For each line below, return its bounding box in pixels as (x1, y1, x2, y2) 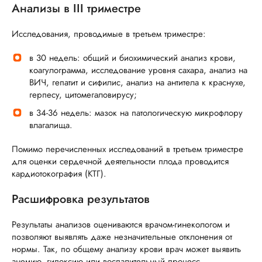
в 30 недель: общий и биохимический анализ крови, (29, 51, 236, 65)
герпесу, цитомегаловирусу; (29, 88, 137, 102)
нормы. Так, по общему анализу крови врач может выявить (12, 243, 241, 256)
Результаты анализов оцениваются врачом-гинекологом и (12, 218, 230, 232)
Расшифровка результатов (12, 191, 150, 208)
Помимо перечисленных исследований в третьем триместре (12, 143, 243, 156)
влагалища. (29, 119, 73, 132)
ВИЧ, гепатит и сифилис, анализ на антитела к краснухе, (29, 76, 246, 89)
